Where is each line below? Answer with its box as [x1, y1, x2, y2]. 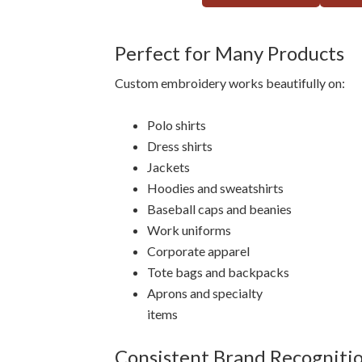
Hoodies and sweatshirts [147, 179, 284, 196]
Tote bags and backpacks [147, 263, 289, 280]
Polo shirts [147, 116, 206, 133]
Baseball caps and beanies [147, 200, 292, 217]
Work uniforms [147, 221, 231, 238]
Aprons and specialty [147, 284, 263, 301]
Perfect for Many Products [115, 40, 344, 65]
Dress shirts [147, 137, 213, 154]
